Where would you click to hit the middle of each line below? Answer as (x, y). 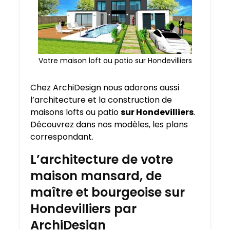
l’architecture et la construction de (101, 100)
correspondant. (62, 137)
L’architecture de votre (102, 160)
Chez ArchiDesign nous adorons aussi (105, 88)
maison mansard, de (96, 176)
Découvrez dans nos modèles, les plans (109, 125)
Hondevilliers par (83, 209)
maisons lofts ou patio (75, 112)
